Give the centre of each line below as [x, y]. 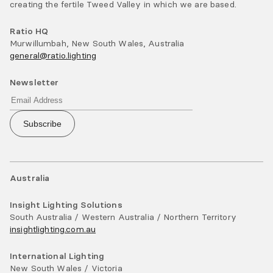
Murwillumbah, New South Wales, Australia [97, 43]
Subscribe [42, 124]
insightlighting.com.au [53, 229]
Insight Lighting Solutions [66, 205]
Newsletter [34, 82]
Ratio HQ [29, 31]
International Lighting [57, 256]
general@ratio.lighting [53, 55]
